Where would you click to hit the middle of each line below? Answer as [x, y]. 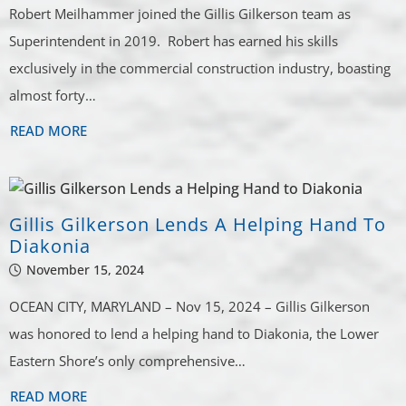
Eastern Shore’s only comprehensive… [128, 360]
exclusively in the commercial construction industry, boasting [200, 68]
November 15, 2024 [86, 269]
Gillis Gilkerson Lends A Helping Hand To [198, 224]
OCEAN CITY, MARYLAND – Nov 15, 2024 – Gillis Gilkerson [190, 306]
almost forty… [53, 95]
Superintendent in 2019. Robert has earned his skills [174, 40]
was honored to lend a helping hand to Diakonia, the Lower [194, 333]
